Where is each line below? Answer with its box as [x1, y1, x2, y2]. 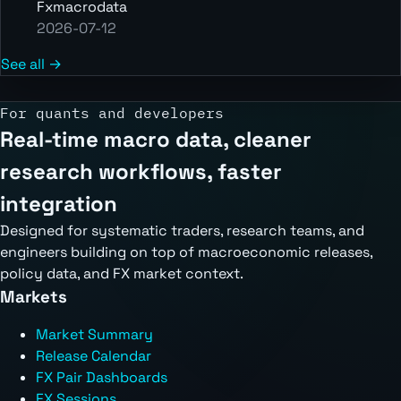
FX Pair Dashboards [36, 367, 167, 387]
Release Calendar [36, 346, 151, 365]
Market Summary [36, 324, 153, 344]
